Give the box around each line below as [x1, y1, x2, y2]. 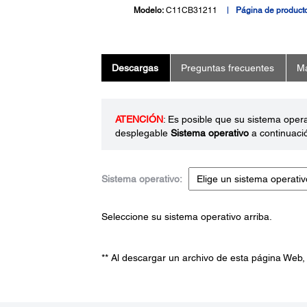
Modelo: [133, 5, 166, 15]
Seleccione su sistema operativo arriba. [101, 210, 272, 222]
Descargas [111, 62, 158, 73]
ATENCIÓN [114, 113, 163, 125]
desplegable [114, 127, 171, 138]
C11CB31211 [165, 5, 217, 15]
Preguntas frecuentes [180, 62, 274, 73]
